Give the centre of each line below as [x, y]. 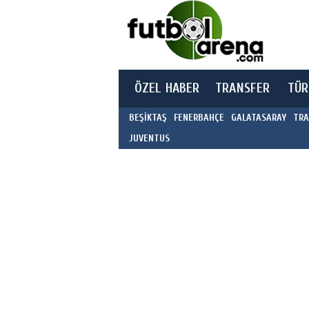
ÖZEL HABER [167, 88]
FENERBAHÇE [199, 118]
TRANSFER [243, 88]
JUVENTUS [149, 138]
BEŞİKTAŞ [148, 118]
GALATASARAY [259, 118]
